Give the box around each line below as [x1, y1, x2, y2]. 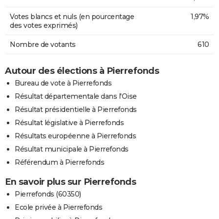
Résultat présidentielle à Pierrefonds [15, 105, 137, 114]
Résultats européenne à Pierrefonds [15, 131, 136, 140]
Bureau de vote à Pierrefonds [15, 78, 111, 88]
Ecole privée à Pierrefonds [15, 202, 102, 212]
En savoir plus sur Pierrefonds [5, 176, 136, 187]
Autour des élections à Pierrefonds [5, 65, 159, 76]
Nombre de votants [10, 40, 76, 49]
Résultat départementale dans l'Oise [15, 91, 137, 101]
